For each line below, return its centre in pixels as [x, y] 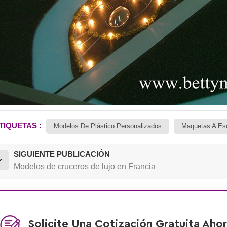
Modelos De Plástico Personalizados [107, 126]
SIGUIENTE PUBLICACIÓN [62, 154]
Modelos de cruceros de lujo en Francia [84, 166]
